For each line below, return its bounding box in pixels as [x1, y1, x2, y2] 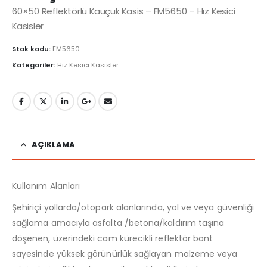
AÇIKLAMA [32, 139, 75, 151]
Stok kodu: [12, 44, 52, 54]
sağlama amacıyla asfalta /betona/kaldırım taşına [12, 217, 225, 229]
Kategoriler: [12, 60, 57, 70]
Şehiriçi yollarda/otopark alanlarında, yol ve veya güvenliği [12, 201, 254, 214]
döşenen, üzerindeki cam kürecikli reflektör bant [12, 232, 213, 245]
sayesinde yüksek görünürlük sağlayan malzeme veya [12, 248, 238, 260]
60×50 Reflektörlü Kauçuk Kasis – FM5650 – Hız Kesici [12, 5, 235, 18]
